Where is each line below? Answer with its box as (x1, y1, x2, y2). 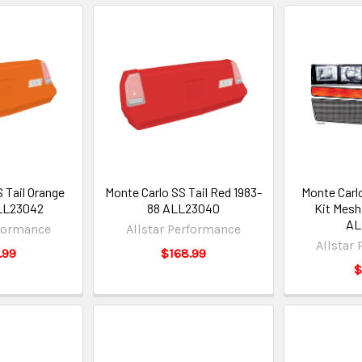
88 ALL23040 (146, 200, 220, 216)
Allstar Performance (125, 221, 241, 237)
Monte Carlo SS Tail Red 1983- (104, 183, 262, 200)
